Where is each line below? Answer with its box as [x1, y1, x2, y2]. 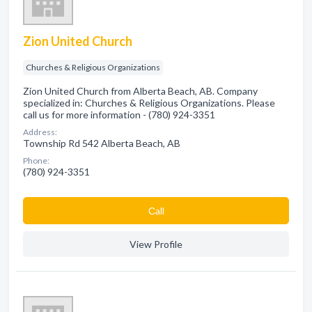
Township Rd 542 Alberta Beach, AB [23, 137, 180, 149]
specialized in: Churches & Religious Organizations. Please [23, 97, 275, 109]
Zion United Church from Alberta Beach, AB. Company [23, 85, 258, 97]
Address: [23, 127, 57, 137]
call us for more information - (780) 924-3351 [23, 109, 215, 120]
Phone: [23, 155, 49, 166]
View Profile [130, 238, 182, 250]
